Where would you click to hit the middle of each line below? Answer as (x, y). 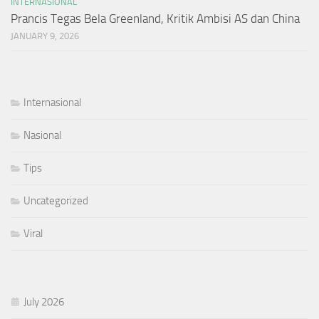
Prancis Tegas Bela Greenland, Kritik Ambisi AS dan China (155, 18)
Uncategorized (56, 200)
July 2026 (44, 302)
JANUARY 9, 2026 (45, 36)
